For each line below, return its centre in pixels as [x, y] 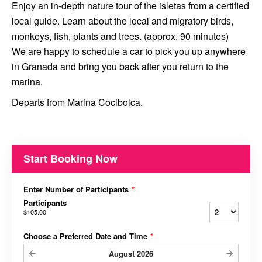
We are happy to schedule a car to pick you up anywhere [129, 51]
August [122, 254]
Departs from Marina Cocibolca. [77, 102]
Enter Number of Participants [77, 189]
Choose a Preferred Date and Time [87, 236]
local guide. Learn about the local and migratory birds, [123, 21]
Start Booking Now [70, 158]
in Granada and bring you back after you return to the [120, 66]
